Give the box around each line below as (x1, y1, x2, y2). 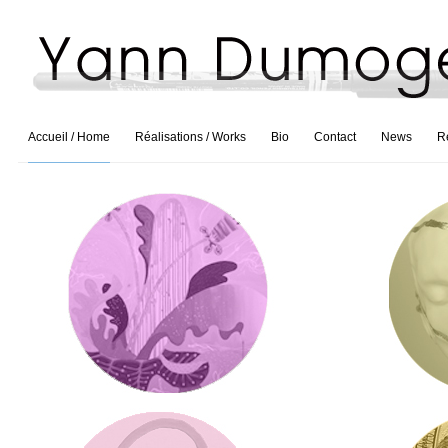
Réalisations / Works (134, 130, 246, 144)
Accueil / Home (27, 130, 110, 144)
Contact (313, 130, 356, 144)
